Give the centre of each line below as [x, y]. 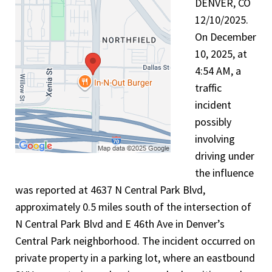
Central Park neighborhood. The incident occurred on [135, 241]
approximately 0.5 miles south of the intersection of [133, 207]
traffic [208, 88]
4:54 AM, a [218, 71]
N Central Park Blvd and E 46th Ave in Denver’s [120, 224]
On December [226, 37]
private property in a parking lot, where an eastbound [135, 258]
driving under [225, 156]
